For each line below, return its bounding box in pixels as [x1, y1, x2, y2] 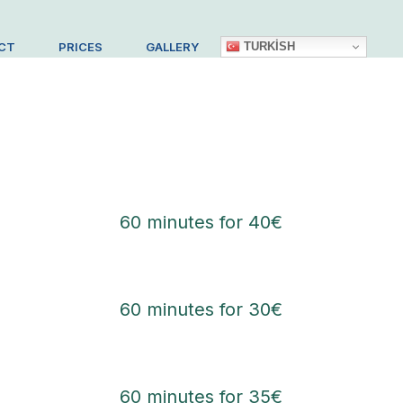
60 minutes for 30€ [120, 299, 283, 321]
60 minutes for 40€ [120, 211, 283, 234]
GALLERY [146, 40, 199, 54]
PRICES [58, 40, 103, 54]
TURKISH [240, 39, 295, 53]
